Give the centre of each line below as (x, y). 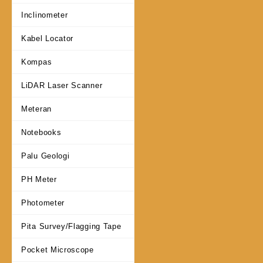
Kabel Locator (48, 39)
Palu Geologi (45, 156)
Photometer (43, 203)
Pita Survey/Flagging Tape (71, 227)
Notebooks (41, 133)
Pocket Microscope (58, 250)
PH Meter (39, 180)
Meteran (36, 109)
